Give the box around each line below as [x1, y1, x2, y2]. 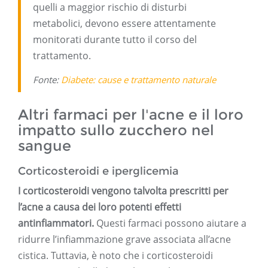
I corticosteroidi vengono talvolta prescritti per [18, 184, 229, 198]
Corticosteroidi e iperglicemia [18, 165, 179, 178]
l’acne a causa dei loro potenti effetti [18, 200, 181, 214]
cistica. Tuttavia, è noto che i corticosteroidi [18, 249, 213, 263]
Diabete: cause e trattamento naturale [61, 74, 216, 86]
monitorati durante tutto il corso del [33, 33, 197, 47]
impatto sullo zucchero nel [18, 121, 214, 139]
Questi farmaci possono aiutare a [94, 217, 246, 230]
